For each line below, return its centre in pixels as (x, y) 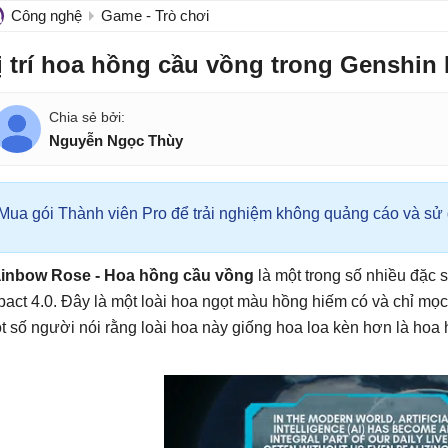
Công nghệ (46, 15)
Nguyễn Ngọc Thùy (116, 140)
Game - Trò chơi (155, 15)
